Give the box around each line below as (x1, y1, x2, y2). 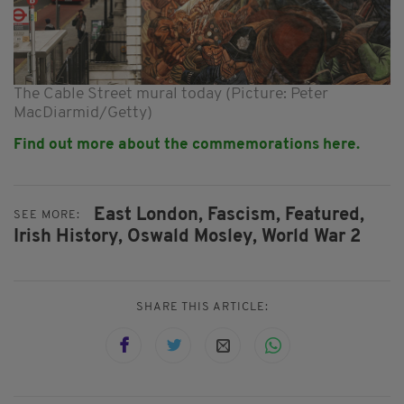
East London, (94, 206, 203, 225)
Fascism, (207, 206, 280, 225)
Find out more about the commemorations (14, 136, 323, 152)
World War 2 (262, 227, 361, 246)
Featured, (285, 206, 364, 225)
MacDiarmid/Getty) (14, 105, 152, 121)
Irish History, (14, 227, 123, 246)
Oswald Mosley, (127, 227, 257, 246)
